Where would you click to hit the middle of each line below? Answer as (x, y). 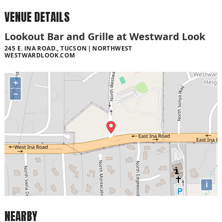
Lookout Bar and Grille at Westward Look (105, 36)
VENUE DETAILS (37, 17)
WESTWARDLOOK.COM (40, 55)
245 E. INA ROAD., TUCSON (46, 48)
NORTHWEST (112, 48)
